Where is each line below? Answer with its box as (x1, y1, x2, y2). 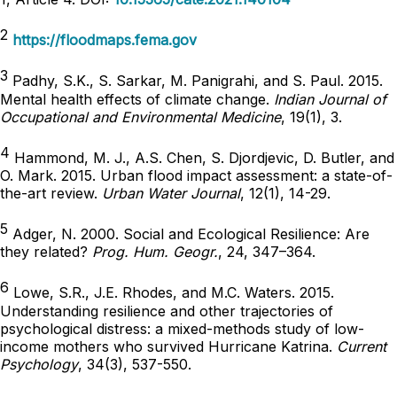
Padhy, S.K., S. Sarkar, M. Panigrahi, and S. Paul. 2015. (8, 72, 383, 90)
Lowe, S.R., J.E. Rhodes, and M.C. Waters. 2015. (9, 284, 334, 302)
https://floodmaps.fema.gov (12, 31, 197, 50)
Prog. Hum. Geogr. (92, 243, 218, 261)
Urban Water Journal (102, 183, 240, 202)
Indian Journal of (274, 90, 386, 108)
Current (337, 337, 386, 355)
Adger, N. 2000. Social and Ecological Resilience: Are (8, 225, 370, 244)
